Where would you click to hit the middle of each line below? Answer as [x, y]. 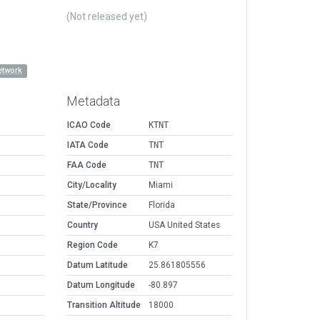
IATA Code [88, 145]
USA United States [184, 225]
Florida [162, 205]
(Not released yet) [107, 17]
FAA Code [87, 165]
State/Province [97, 205]
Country [82, 225]
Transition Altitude [104, 305]
